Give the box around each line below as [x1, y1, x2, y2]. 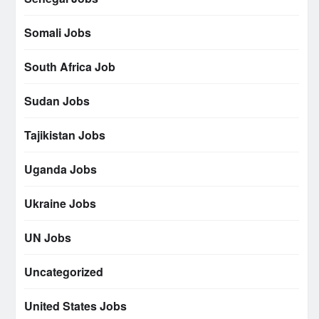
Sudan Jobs [24, 93, 90, 110]
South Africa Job [24, 58, 115, 75]
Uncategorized [24, 263, 103, 281]
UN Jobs [24, 229, 71, 246]
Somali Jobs [24, 24, 91, 41]
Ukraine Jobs [24, 195, 96, 212]
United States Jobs [24, 298, 127, 315]
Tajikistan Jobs [24, 127, 105, 144]
